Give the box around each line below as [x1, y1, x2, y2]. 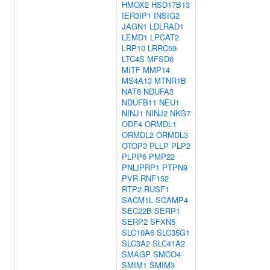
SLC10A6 [122, 227, 154, 238]
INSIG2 [154, 10, 180, 21]
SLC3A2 [122, 237, 150, 249]
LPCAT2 [150, 31, 179, 43]
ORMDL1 [145, 118, 177, 130]
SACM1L [122, 194, 153, 206]
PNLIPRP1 [122, 162, 160, 173]
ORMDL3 [156, 129, 188, 140]
